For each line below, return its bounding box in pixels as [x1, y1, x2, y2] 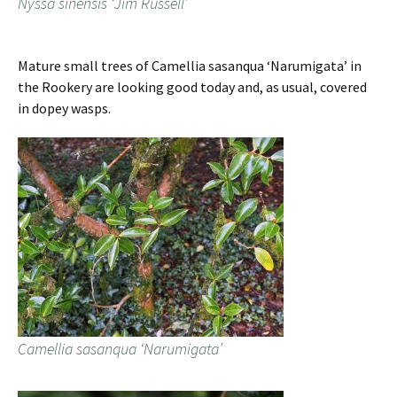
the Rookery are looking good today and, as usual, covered [18, 78, 367, 97]
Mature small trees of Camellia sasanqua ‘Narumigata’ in [18, 57, 362, 75]
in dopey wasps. [18, 99, 111, 118]
